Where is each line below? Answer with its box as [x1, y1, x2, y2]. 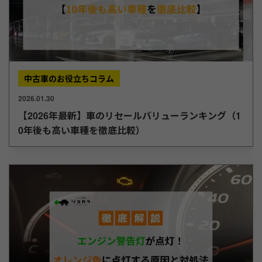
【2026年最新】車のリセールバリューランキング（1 [18, 108, 241, 122]
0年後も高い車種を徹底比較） [18, 123, 145, 137]
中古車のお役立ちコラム [24, 72, 114, 84]
